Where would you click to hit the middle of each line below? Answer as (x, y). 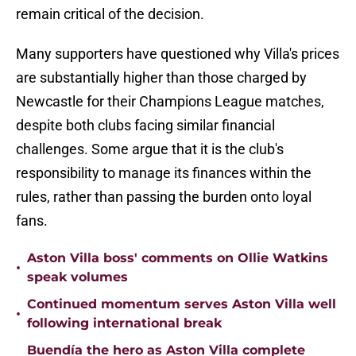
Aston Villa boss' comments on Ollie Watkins (178, 258)
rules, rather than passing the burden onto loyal (164, 197)
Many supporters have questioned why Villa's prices (178, 54)
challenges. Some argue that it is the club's (150, 149)
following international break (124, 323)
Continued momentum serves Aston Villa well (182, 304)
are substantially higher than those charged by (161, 78)
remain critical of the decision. (110, 14)
